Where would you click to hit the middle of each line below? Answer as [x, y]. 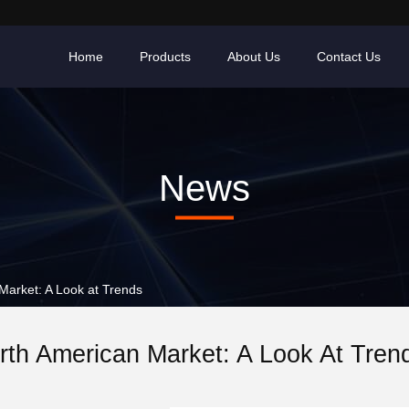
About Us [254, 57]
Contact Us [349, 57]
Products [165, 57]
